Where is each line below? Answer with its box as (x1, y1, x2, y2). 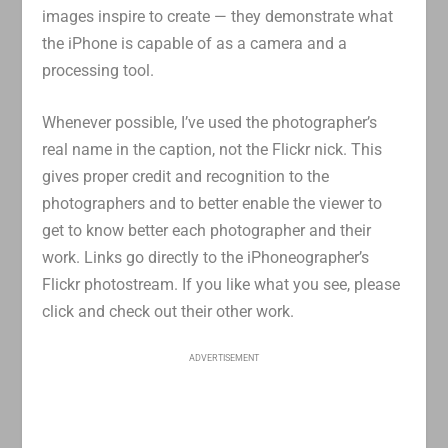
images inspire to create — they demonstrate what (42, 6, 394, 26)
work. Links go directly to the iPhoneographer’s (42, 248, 370, 268)
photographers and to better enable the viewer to (42, 194, 383, 214)
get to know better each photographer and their (42, 221, 372, 241)
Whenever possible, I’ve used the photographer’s (42, 113, 378, 133)
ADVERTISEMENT (189, 352, 259, 363)
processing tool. (42, 60, 155, 80)
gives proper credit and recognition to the (42, 167, 330, 187)
